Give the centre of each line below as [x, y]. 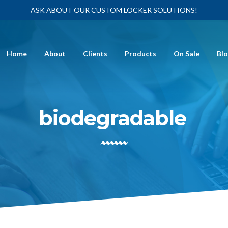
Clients [95, 54]
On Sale [187, 54]
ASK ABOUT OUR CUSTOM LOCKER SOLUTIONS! [114, 10]
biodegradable [112, 118]
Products [140, 54]
